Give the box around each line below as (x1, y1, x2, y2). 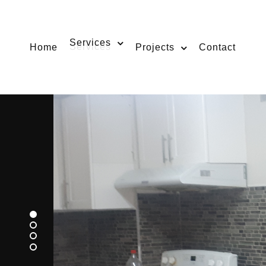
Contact (199, 42, 236, 53)
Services (69, 37, 112, 48)
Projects (135, 42, 175, 53)
